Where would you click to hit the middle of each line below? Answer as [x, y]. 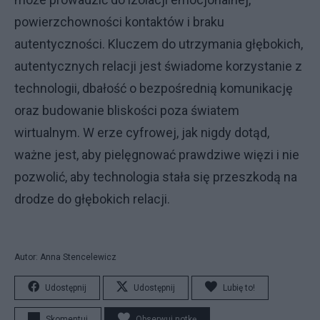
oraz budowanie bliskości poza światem [127, 110]
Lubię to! [239, 287]
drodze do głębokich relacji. [92, 199]
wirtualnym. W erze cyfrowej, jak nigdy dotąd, [142, 132]
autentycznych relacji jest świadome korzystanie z [158, 66]
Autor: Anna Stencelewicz [65, 257]
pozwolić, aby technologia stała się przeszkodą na [156, 176]
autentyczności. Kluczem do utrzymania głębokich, [159, 44]
